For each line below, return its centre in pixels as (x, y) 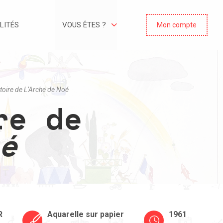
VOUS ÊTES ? (84, 25)
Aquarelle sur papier (86, 215)
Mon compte (177, 25)
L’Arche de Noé (46, 90)
